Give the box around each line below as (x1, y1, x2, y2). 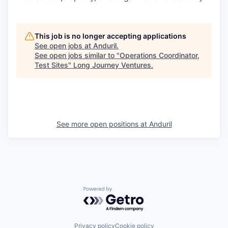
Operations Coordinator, (120, 51, 199, 60)
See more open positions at (56, 120, 149, 129)
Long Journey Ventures (73, 61, 151, 70)
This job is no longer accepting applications (35, 32, 186, 41)
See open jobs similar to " (35, 51, 120, 60)
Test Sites (35, 61, 68, 70)
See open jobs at (35, 41, 93, 50)
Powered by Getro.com (83, 186, 173, 197)
